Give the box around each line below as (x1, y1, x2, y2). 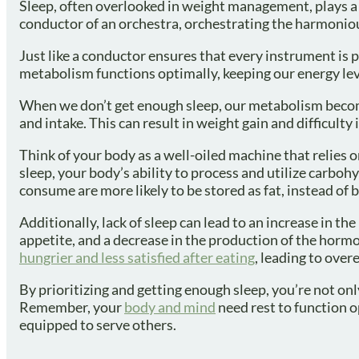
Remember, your (19, 298, 124, 317)
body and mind (124, 298, 216, 317)
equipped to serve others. (19, 316, 176, 334)
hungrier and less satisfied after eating (19, 248, 255, 267)
